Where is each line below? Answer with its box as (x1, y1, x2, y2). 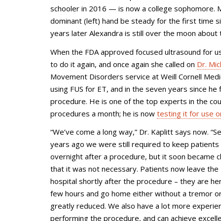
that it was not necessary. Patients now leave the (50, 164, 219, 174)
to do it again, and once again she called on (50, 59, 197, 69)
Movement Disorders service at (50, 71, 161, 81)
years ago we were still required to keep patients (50, 139, 219, 149)
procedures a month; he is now (50, 108, 157, 118)
